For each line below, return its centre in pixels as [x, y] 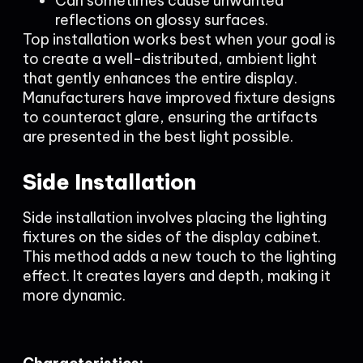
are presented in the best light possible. [158, 137]
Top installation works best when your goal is [179, 39]
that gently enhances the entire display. [160, 78]
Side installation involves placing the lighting [175, 218]
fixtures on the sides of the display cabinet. [172, 237]
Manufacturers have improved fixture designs [179, 98]
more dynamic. [74, 295]
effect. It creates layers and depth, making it [177, 276]
